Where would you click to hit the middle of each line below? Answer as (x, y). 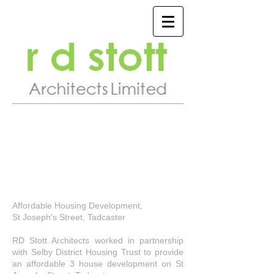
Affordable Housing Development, (77, 206)
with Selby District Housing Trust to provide (98, 252)
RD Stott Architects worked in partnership (98, 240)
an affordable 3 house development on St (98, 264)
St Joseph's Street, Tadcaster (69, 217)
